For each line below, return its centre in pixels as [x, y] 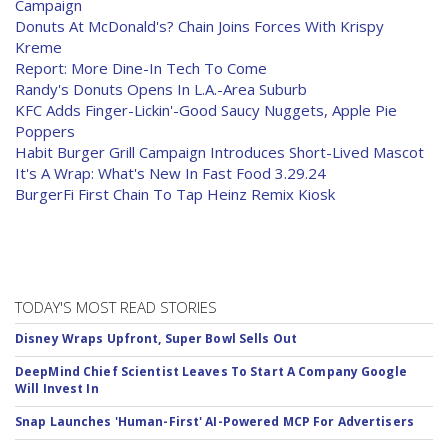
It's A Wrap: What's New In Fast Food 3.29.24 [170, 173]
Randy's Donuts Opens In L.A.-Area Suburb [161, 89]
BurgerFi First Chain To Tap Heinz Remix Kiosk [175, 194]
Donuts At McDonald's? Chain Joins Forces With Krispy [199, 26]
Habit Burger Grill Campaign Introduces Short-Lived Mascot [219, 152]
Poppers [45, 131]
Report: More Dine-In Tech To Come [141, 68]
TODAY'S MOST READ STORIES [116, 307]
